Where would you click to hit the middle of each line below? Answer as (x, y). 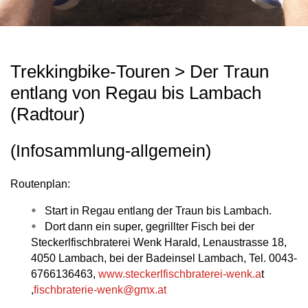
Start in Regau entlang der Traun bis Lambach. (158, 210)
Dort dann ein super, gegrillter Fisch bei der (150, 226)
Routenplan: (40, 184)
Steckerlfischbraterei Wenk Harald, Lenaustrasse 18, (159, 242)
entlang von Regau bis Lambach (136, 93)
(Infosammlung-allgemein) (111, 151)
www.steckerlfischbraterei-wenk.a (180, 274)
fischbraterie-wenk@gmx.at (100, 289)
